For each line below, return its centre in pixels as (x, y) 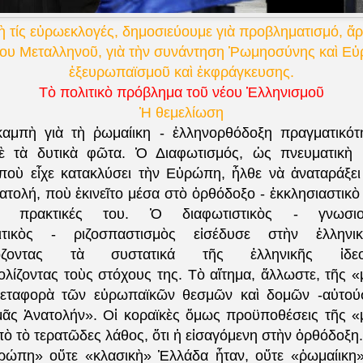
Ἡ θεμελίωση (181, 113)
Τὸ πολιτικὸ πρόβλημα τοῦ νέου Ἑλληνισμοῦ (181, 93)
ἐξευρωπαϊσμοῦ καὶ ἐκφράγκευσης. (181, 73)
